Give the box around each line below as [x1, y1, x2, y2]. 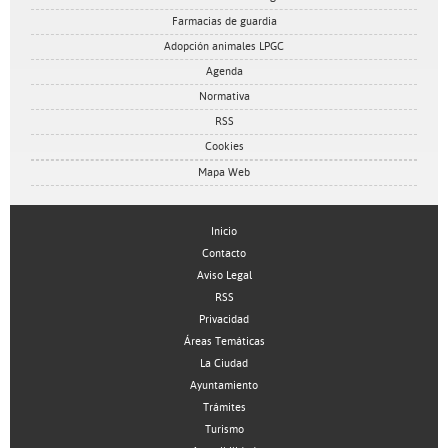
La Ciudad [200, 357, 248, 370]
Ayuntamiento [190, 379, 258, 392]
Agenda [205, 65, 243, 78]
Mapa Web [198, 166, 250, 179]
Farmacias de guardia [171, 15, 277, 28]
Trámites [202, 401, 246, 414]
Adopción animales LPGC [164, 40, 284, 53]
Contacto [202, 247, 246, 260]
